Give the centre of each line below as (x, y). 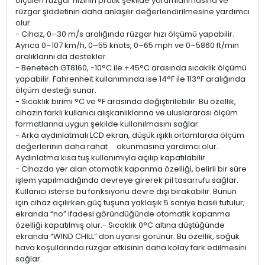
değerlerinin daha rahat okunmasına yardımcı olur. (117, 147)
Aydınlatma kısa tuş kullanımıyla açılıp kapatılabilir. (111, 158)
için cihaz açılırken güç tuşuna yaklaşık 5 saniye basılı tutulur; (130, 203)
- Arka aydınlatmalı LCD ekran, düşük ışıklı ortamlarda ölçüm (130, 135)
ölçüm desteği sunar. (56, 91)
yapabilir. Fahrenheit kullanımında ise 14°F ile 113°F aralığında (130, 79)
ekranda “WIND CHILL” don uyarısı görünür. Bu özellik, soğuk (127, 237)
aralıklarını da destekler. (62, 57)
